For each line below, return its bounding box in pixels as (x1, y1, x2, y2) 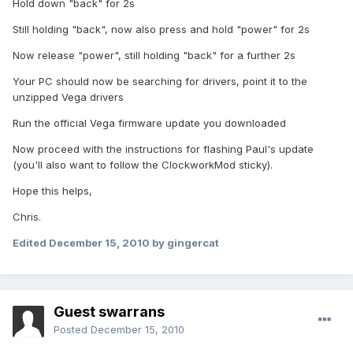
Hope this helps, (13, 184, 92, 198)
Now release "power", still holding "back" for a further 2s (13, 49, 295, 62)
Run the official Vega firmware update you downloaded (13, 117, 286, 130)
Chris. (13, 210, 41, 224)
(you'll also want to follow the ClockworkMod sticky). (13, 158, 273, 172)
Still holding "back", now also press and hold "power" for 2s (13, 23, 310, 36)
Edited (13, 236, 49, 250)
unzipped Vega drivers (13, 91, 124, 104)
